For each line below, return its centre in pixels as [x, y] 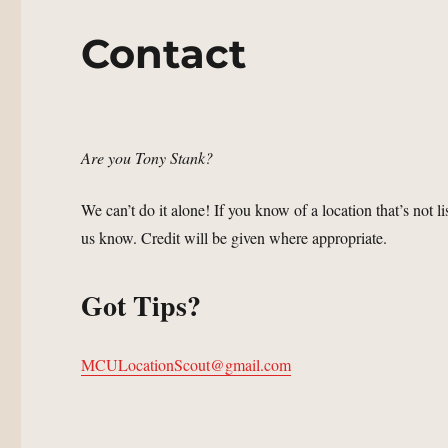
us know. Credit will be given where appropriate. [234, 238]
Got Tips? [141, 306]
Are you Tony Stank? [147, 158]
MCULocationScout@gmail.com [186, 365]
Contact [164, 54]
